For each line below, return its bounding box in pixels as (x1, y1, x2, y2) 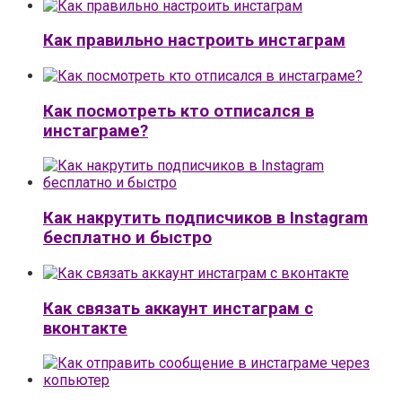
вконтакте (43, 318, 127, 338)
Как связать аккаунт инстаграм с (43, 298, 313, 319)
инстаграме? (43, 120, 148, 141)
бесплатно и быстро (43, 228, 212, 249)
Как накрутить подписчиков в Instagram (43, 208, 368, 229)
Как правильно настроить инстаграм (43, 31, 345, 51)
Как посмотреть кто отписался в (43, 100, 314, 121)
